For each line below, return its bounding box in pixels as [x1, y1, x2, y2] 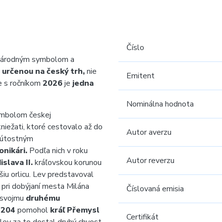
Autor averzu [126, 127, 171, 138]
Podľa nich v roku [29, 145, 88, 156]
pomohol [17, 205, 50, 216]
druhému [26, 193, 60, 204]
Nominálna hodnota [126, 99, 194, 110]
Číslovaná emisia [126, 183, 184, 194]
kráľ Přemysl [50, 205, 100, 216]
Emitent [126, 70, 155, 81]
